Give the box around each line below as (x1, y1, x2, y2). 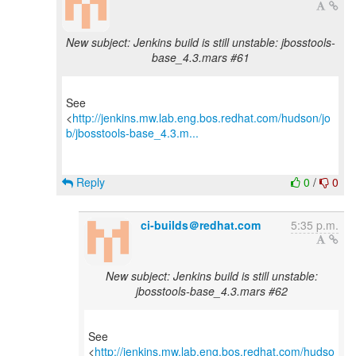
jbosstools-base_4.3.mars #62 (135, 283, 288, 299)
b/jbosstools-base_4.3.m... (66, 125, 199, 141)
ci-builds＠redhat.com (141, 217, 261, 233)
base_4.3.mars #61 (151, 49, 250, 65)
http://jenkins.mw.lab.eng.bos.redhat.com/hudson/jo (72, 110, 331, 126)
